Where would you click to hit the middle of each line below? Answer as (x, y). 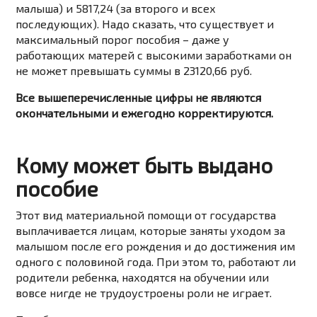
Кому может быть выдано (144, 165)
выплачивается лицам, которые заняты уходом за (151, 231)
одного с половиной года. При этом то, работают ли (156, 262)
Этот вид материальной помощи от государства (146, 215)
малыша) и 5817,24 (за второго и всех (116, 8)
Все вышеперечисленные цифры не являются (139, 98)
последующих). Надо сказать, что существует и (145, 24)
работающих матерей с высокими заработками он (154, 55)
